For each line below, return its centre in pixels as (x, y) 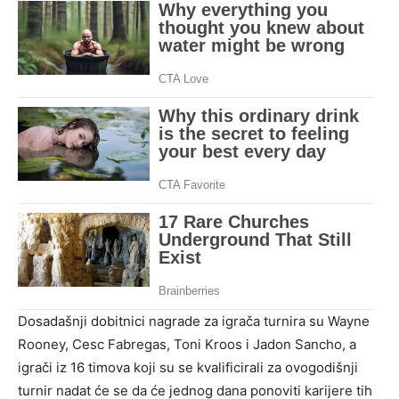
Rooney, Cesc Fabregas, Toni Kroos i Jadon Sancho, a (187, 345)
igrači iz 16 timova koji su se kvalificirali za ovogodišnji (188, 368)
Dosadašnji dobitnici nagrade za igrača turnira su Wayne (194, 322)
